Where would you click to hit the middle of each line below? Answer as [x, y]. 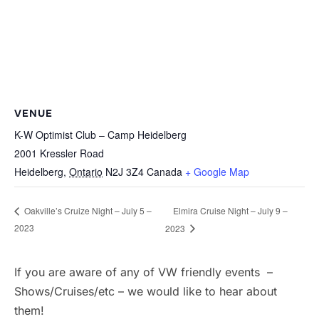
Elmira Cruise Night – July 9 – [231, 210]
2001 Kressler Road [59, 153]
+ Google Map [217, 172]
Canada [164, 172]
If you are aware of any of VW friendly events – [143, 272]
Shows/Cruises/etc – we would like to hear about [146, 292]
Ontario [86, 172]
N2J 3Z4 [125, 172]
